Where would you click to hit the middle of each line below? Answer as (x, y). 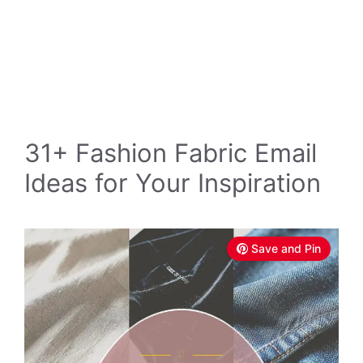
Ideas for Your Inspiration (173, 183)
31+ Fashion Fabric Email (171, 153)
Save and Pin (286, 248)
